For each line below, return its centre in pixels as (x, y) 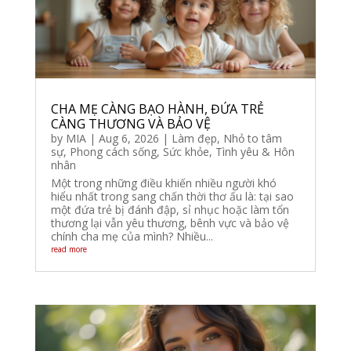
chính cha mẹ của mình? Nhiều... (132, 237)
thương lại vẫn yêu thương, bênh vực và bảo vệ (170, 223)
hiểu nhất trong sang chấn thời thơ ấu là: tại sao (172, 197)
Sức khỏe (186, 152)
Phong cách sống (113, 152)
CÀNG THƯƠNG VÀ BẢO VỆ (130, 124)
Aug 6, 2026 (128, 139)
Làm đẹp (194, 139)
